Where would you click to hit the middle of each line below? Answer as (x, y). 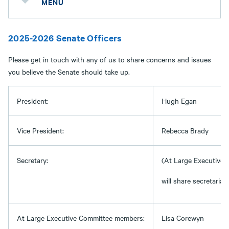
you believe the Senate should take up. (69, 72)
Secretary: (32, 160)
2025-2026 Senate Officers (65, 38)
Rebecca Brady (185, 130)
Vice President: (40, 130)
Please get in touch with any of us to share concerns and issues (110, 59)
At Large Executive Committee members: (81, 218)
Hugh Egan (179, 101)
